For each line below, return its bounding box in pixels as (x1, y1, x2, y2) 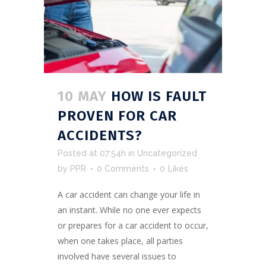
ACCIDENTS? (58, 126, 142, 144)
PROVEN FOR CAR (58, 107, 177, 124)
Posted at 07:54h (58, 148, 126, 158)
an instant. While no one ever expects (58, 204, 201, 216)
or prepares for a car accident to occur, (58, 219, 208, 231)
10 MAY (58, 87, 107, 104)
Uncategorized (137, 148, 197, 158)
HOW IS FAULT (111, 87, 207, 104)
